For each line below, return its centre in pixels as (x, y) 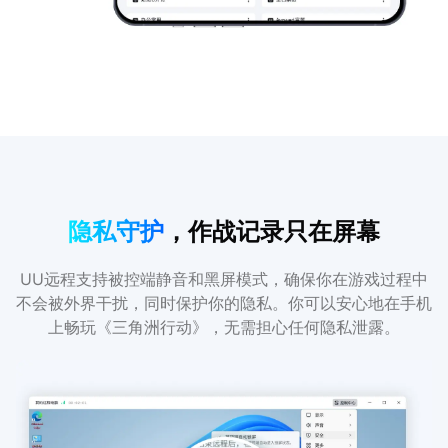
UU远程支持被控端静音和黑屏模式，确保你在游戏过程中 (224, 280)
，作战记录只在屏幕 (272, 232)
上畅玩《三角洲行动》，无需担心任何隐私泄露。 (224, 328)
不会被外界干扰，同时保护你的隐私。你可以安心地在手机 (224, 304)
